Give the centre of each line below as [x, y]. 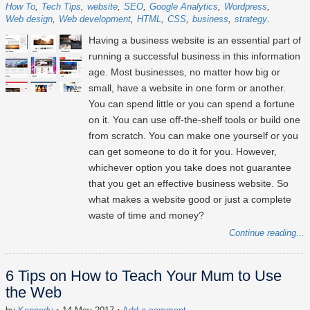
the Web [34, 293]
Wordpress [246, 7]
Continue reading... [267, 233]
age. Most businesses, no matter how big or [184, 72]
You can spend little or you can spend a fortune [192, 104]
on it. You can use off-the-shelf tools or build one [194, 120]
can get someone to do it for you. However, [183, 152]
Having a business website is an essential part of [195, 40]
